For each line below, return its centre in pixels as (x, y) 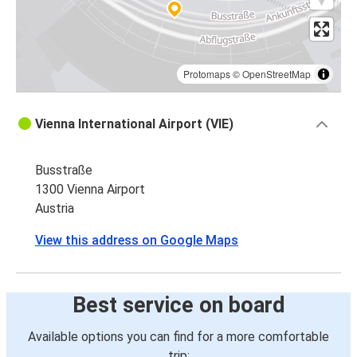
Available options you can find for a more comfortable (178, 337)
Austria (55, 209)
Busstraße (64, 171)
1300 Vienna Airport (90, 190)
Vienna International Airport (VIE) (134, 124)
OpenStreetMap (277, 74)
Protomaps (207, 74)
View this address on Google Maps (137, 241)
